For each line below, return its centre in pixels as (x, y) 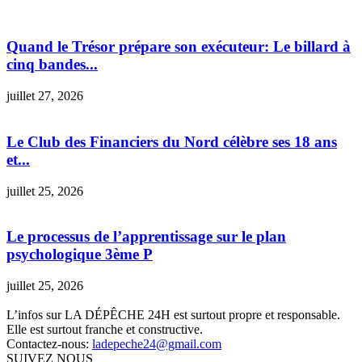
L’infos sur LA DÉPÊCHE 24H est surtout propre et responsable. (173, 314)
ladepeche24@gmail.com (157, 343)
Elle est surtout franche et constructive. (105, 329)
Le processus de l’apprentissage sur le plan (146, 237)
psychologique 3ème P (80, 255)
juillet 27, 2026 (45, 96)
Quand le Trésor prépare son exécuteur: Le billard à (179, 47)
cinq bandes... (52, 65)
